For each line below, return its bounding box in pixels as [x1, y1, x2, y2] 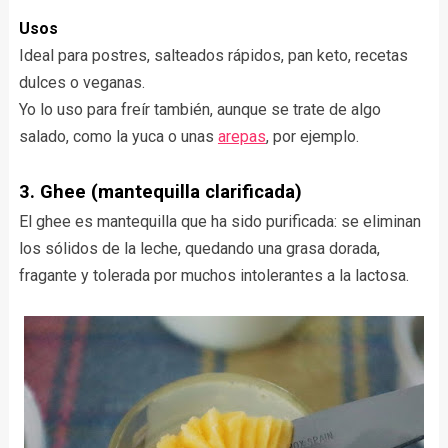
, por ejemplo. [265, 127, 359, 147]
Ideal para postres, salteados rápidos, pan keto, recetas [18, 46, 408, 66]
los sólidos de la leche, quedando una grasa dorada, [18, 239, 380, 259]
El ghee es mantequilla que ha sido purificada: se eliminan [18, 212, 421, 232]
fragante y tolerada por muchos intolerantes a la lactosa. [18, 266, 409, 286]
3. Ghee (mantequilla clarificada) [18, 181, 302, 204]
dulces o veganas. [18, 73, 145, 93]
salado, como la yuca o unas [18, 127, 218, 147]
